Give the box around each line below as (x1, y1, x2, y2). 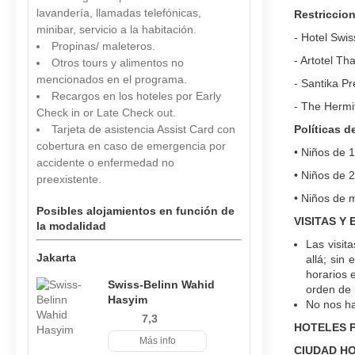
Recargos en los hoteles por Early (52, 90, 221, 102)
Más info (139, 335, 176, 346)
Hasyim (108, 293, 147, 306)
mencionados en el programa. (36, 73, 187, 86)
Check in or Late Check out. (36, 106, 198, 119)
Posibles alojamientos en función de (36, 204, 235, 217)
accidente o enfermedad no (36, 156, 174, 169)
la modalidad (36, 219, 106, 232)
